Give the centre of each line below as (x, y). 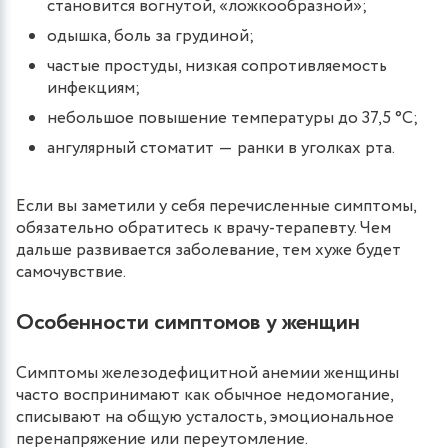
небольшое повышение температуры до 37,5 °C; (232, 118)
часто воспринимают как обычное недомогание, (204, 395)
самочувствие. (71, 272)
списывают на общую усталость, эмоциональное (205, 417)
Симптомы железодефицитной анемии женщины (207, 373)
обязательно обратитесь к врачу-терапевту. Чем (203, 228)
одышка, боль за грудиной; (150, 36)
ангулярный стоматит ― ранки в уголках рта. (221, 148)
